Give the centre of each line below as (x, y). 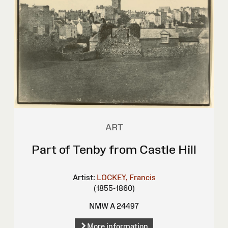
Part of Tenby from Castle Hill (114, 149)
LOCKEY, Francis (126, 177)
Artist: (84, 177)
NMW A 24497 (114, 206)
